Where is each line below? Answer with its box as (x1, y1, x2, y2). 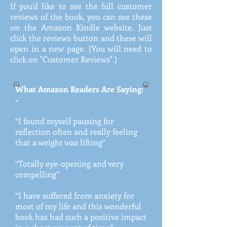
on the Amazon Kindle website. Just (10, 22, 152, 32)
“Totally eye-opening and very (15, 158, 124, 169)
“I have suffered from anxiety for (15, 190, 134, 201)
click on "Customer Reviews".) (10, 54, 117, 64)
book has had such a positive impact (15, 211, 146, 222)
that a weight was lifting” (15, 137, 105, 147)
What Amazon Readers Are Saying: (15, 84, 143, 94)
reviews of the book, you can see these (10, 11, 152, 22)
